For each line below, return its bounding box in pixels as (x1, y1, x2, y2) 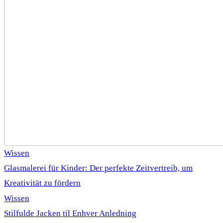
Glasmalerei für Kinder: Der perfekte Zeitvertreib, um (4, 163, 193, 173)
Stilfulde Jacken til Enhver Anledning (4, 208, 136, 218)
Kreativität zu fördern (4, 178, 81, 188)
